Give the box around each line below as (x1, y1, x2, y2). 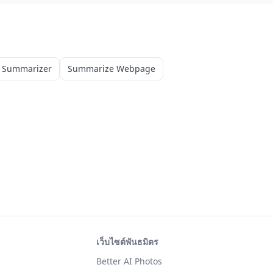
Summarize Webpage (68, 63, 155, 74)
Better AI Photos (96, 255, 162, 267)
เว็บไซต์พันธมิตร (96, 236, 158, 247)
